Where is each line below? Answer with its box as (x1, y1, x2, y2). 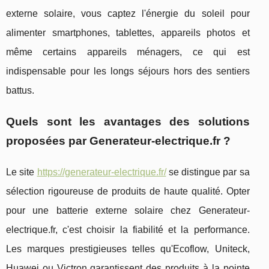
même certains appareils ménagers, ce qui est (6, 47, 250, 58)
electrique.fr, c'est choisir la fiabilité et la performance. (6, 225, 250, 235)
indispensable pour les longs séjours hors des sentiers (6, 66, 250, 77)
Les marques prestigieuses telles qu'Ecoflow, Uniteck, (6, 244, 250, 255)
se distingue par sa (166, 167, 250, 178)
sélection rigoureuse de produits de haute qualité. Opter (6, 186, 250, 197)
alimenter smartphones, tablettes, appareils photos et (6, 28, 250, 38)
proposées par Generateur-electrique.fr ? (6, 134, 231, 148)
